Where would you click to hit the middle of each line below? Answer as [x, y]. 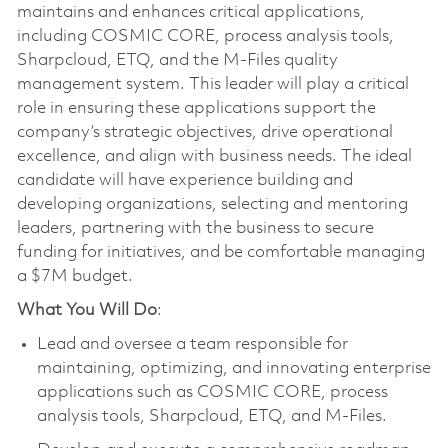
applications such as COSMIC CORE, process [212, 392]
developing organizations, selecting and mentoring [212, 204]
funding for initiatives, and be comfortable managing [220, 252]
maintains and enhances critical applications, [190, 12]
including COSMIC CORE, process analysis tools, [205, 36]
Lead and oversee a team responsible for [192, 344]
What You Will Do [86, 310]
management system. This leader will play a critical [212, 84]
